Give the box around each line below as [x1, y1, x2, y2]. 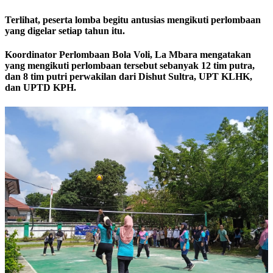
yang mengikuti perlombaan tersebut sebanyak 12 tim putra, [5, 60, 255, 71]
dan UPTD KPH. [5, 82, 76, 93]
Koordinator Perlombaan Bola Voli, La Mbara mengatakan [5, 49, 251, 60]
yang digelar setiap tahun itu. [5, 25, 127, 36]
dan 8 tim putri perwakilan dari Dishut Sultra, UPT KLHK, [5, 71, 252, 82]
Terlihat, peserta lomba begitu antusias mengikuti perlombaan [5, 14, 261, 25]
